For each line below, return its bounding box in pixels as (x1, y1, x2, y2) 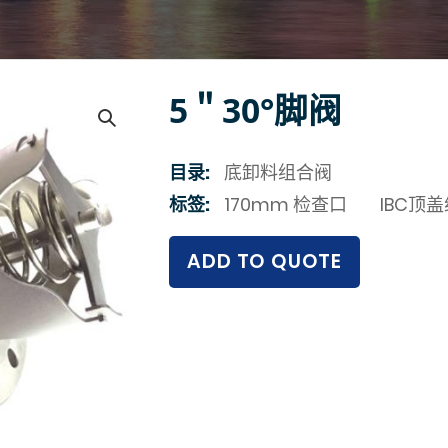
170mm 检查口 (224, 192, 348, 217)
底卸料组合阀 (224, 160, 333, 185)
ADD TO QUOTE (187, 248, 343, 275)
